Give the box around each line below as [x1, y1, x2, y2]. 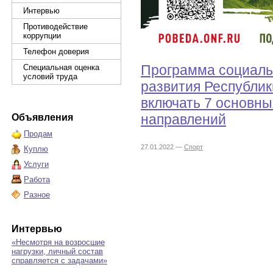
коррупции [23, 31, 61, 40]
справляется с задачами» [12, 256, 107, 265]
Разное [24, 190, 50, 199]
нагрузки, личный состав [12, 247, 103, 256]
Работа [24, 175, 50, 184]
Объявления [12, 112, 73, 122]
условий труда [23, 72, 77, 81]
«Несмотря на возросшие [12, 238, 105, 247]
